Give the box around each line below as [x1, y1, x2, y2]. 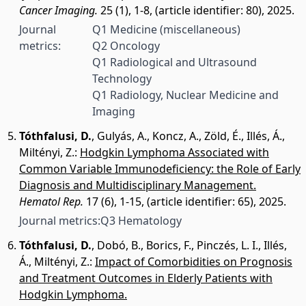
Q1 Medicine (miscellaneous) [92, 22, 240, 37]
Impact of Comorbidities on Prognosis [95, 254, 292, 269]
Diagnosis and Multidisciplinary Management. [19, 178, 256, 193]
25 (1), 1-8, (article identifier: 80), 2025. [98, 3, 294, 18]
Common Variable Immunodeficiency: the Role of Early [19, 161, 301, 176]
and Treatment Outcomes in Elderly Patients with [19, 270, 273, 286]
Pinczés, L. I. [197, 238, 258, 253]
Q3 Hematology [100, 213, 182, 228]
